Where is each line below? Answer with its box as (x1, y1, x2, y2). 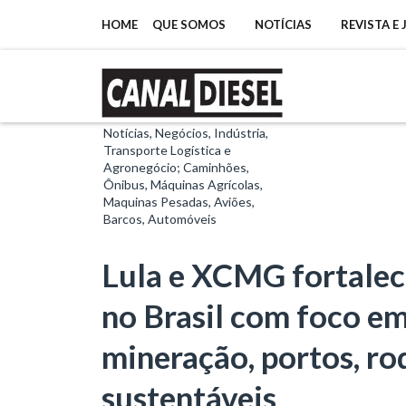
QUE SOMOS (152, 17, 226, 32)
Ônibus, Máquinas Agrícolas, (103, 176, 263, 192)
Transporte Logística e (103, 141, 231, 158)
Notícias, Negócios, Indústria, (103, 124, 268, 140)
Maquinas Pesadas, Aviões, (103, 193, 255, 209)
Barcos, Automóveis (103, 210, 217, 227)
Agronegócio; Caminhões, (103, 159, 249, 175)
